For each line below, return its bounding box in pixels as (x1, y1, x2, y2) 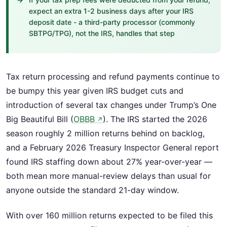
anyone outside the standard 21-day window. (6, 184, 179, 195)
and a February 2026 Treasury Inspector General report (6, 142, 219, 153)
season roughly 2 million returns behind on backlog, (6, 128, 205, 138)
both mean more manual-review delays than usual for (6, 170, 211, 181)
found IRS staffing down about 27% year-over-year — (6, 156, 212, 167)
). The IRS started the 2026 (103, 113, 207, 124)
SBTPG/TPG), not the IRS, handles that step (29, 28, 175, 37)
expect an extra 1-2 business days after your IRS (29, 6, 194, 15)
